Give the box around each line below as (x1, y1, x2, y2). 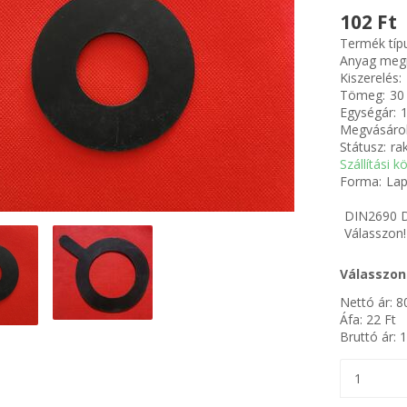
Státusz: (340, 138, 386, 155)
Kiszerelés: (340, 69, 402, 86)
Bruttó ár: (340, 328, 400, 345)
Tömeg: (340, 86, 385, 104)
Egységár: (340, 104, 396, 121)
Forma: (340, 173, 382, 190)
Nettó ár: (340, 293, 396, 311)
